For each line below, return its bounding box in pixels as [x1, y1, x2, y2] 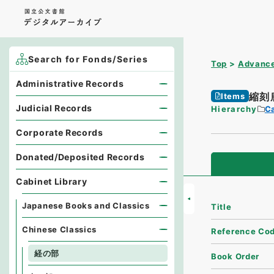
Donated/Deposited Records [16, 152, 145, 162]
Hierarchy [211, 104, 257, 114]
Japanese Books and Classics [22, 201, 150, 210]
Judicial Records [16, 103, 93, 113]
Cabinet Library [16, 176, 87, 187]
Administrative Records [16, 78, 124, 89]
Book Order [211, 251, 260, 261]
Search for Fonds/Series [28, 54, 149, 64]
